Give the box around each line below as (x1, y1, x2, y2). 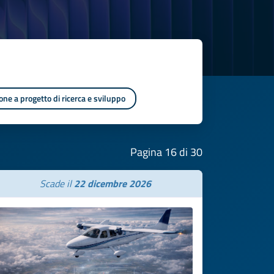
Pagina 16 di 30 (130, 144, 202, 160)
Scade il (40, 176, 74, 191)
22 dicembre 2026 (74, 176, 151, 191)
